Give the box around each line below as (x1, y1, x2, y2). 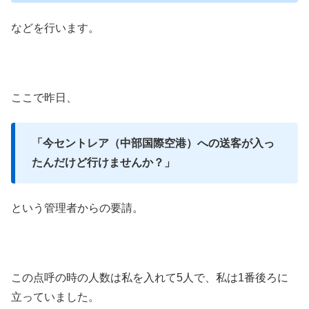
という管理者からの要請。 (11, 202, 143, 215)
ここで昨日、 (11, 91, 77, 103)
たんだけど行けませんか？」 (32, 156, 175, 168)
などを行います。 (11, 21, 99, 34)
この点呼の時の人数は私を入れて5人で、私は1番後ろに (11, 272, 288, 284)
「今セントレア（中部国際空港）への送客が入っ (32, 137, 275, 149)
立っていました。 (11, 291, 99, 303)
